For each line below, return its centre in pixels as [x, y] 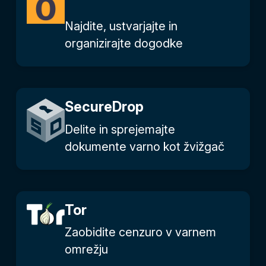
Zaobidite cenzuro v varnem [140, 232]
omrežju [86, 249]
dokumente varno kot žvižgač [145, 146]
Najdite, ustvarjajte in [121, 26]
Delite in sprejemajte [120, 129]
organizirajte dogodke [124, 44]
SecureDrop [104, 107]
